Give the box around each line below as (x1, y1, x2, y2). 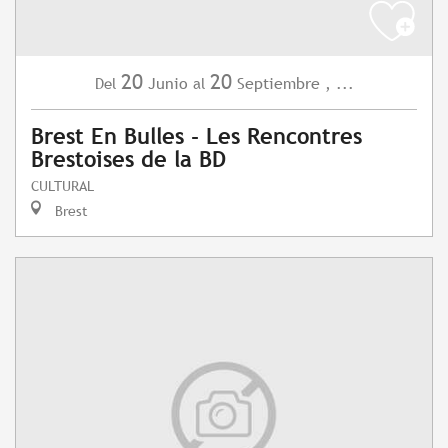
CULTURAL (31, 177, 94, 195)
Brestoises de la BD (31, 147, 226, 173)
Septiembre (236, 74, 320, 94)
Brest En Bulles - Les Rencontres (31, 124, 362, 150)
